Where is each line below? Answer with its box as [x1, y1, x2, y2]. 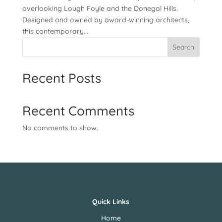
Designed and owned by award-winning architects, [22, 15, 189, 24]
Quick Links [92, 197, 130, 206]
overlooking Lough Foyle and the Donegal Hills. [22, 4, 178, 13]
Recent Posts [22, 70, 101, 86]
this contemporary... [22, 27, 88, 36]
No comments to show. [22, 123, 98, 132]
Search [172, 43, 195, 52]
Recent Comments [22, 103, 134, 119]
